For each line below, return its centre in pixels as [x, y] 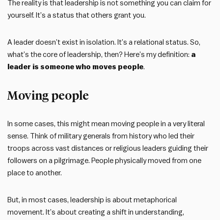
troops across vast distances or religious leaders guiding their [108, 148]
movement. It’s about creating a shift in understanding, [96, 212]
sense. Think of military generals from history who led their [101, 136]
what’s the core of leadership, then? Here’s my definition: [99, 55]
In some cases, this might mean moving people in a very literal [106, 124]
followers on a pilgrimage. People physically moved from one [104, 161]
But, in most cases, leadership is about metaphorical [92, 200]
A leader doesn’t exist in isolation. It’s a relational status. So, [104, 42]
